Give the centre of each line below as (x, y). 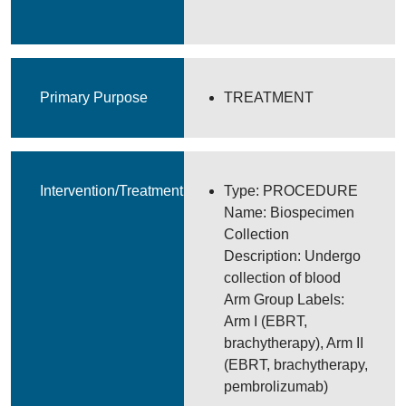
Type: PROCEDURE (291, 191)
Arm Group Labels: (285, 300)
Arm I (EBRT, (266, 321)
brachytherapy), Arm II (294, 343)
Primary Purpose (94, 97)
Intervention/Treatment (111, 191)
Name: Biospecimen (290, 213)
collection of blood (283, 278)
